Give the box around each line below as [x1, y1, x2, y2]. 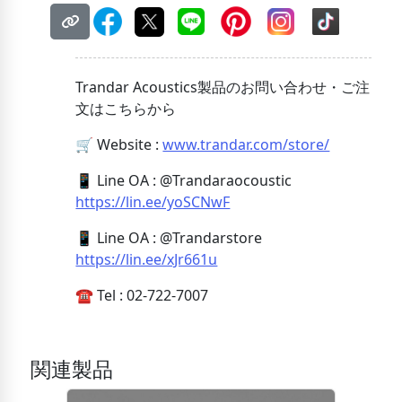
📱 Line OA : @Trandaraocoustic [75, 170, 293, 191]
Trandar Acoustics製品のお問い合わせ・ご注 [75, 77, 371, 98]
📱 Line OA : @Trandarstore [75, 228, 263, 249]
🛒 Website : [75, 135, 163, 155]
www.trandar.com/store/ [162, 135, 330, 155]
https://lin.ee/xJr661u [75, 249, 218, 270]
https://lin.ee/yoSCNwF [75, 192, 231, 213]
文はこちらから [75, 99, 177, 119]
